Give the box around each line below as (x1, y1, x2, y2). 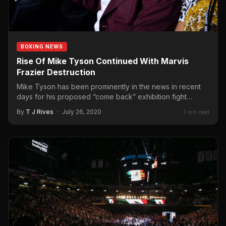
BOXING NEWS (21, 43, 63, 50)
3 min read (183, 108, 209, 115)
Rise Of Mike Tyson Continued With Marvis (17, 56, 189, 67)
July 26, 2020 (62, 108, 101, 116)
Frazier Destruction (17, 67, 95, 78)
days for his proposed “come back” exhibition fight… (17, 92, 192, 101)
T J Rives (26, 108, 53, 116)
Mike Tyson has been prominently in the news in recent (17, 82, 201, 91)
